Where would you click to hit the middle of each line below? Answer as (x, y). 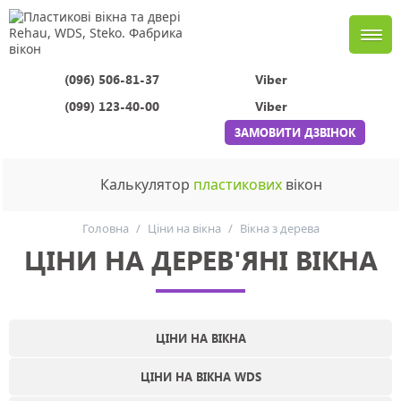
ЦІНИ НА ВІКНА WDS (200, 376)
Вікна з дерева (279, 228)
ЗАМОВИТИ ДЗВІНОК (294, 132)
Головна (105, 228)
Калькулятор (146, 184)
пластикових (237, 184)
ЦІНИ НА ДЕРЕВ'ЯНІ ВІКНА (200, 260)
